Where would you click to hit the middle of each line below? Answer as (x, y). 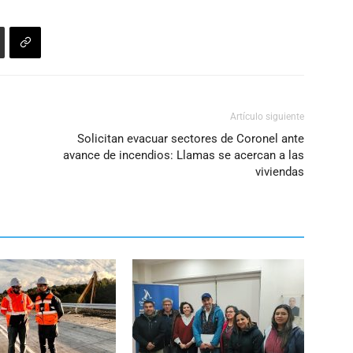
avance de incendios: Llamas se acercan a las (184, 156)
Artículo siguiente (267, 117)
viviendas (280, 172)
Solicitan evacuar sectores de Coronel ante (191, 139)
